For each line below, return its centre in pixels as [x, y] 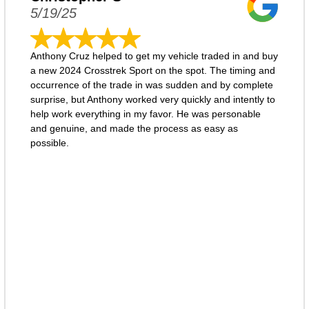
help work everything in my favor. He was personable [145, 114]
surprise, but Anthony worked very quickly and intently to [152, 99]
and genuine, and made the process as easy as [134, 128]
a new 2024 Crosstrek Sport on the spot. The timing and [152, 70]
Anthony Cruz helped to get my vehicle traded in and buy [154, 56]
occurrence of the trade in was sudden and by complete [151, 85]
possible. [49, 143]
